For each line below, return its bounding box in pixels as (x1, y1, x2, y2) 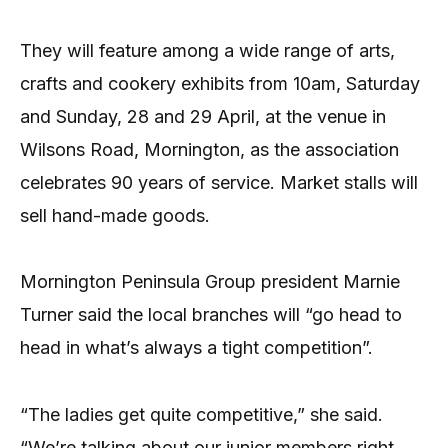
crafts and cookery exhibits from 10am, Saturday (20, 72, 420, 94)
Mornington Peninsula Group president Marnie (20, 271, 400, 293)
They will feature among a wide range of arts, (20, 39, 395, 61)
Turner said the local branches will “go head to (20, 304, 402, 326)
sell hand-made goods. (20, 204, 210, 226)
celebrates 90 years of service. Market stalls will (20, 171, 418, 193)
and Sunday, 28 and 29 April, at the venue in (20, 105, 386, 127)
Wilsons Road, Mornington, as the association (20, 138, 399, 160)
